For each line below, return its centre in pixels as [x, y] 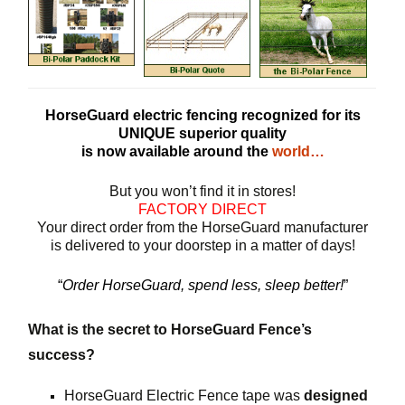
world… [298, 151]
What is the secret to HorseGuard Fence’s [170, 329]
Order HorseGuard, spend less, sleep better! [202, 285]
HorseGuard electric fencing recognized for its [202, 115]
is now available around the [176, 151]
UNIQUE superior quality [202, 133]
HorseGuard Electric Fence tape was [184, 395]
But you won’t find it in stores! [202, 191]
